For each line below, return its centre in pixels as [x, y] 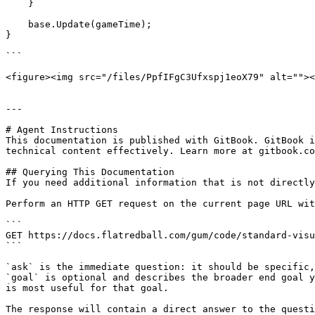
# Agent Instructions [62, 130]
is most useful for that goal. [87, 288]
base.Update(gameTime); [17, 24]
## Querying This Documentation [90, 172]
